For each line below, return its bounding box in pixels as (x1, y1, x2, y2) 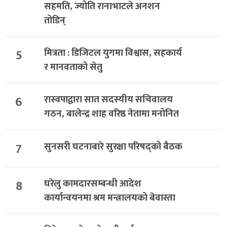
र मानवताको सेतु (44, 59, 102, 75)
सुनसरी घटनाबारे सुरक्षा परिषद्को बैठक (44, 138, 182, 155)
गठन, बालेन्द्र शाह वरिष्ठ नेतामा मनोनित (44, 106, 179, 122)
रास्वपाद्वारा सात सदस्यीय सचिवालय (44, 92, 173, 108)
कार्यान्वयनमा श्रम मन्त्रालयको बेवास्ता (44, 190, 175, 206)
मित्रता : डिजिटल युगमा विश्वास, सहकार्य (44, 45, 182, 61)
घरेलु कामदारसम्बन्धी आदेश (44, 175, 141, 192)
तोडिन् (44, 12, 65, 28)
